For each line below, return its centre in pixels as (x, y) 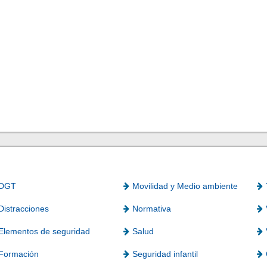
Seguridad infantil (165, 254)
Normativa (151, 209)
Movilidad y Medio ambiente (185, 186)
